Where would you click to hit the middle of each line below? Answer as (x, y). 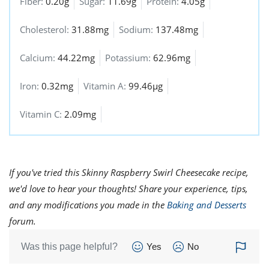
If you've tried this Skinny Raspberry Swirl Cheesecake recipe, (129, 172)
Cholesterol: (46, 29)
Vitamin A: (106, 86)
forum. (23, 221)
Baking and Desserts (207, 205)
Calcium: (39, 58)
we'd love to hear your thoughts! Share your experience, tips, (128, 189)
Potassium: (129, 58)
